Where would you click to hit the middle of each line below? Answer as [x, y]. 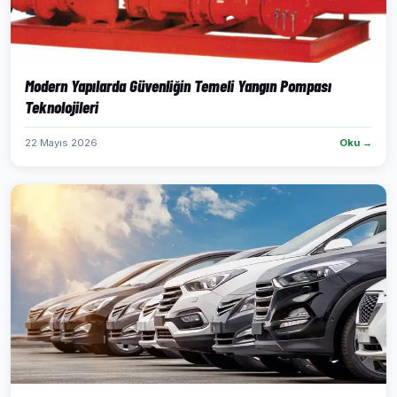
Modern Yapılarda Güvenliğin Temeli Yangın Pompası [178, 86]
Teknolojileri [62, 107]
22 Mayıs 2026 [61, 143]
